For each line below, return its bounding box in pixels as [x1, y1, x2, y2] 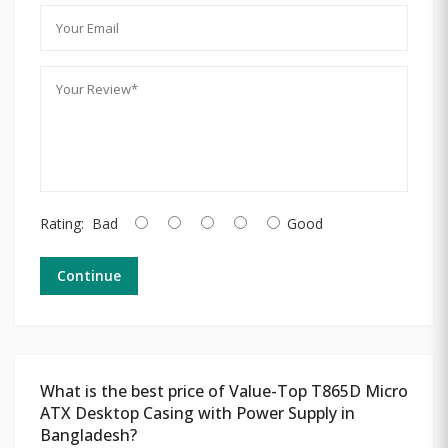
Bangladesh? [40, 423, 137, 446]
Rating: [40, 213, 84, 233]
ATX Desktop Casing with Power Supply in [40, 401, 355, 424]
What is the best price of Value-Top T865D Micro [40, 379, 408, 402]
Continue [57, 265, 121, 285]
